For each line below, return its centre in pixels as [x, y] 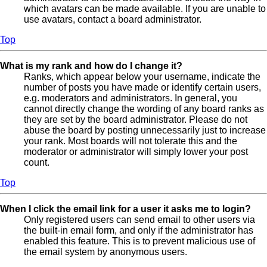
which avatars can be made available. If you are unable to [145, 9]
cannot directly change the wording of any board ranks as [144, 109]
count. [37, 163]
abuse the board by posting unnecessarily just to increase [145, 131]
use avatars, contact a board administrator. [113, 20]
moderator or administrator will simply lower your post [136, 152]
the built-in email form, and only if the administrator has [139, 231]
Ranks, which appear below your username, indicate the [142, 77]
